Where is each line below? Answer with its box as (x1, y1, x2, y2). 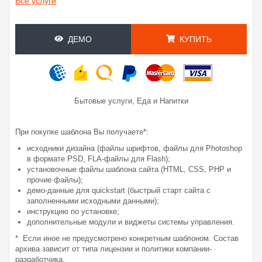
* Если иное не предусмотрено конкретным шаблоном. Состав (15, 233, 239, 243)
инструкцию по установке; (27, 206, 119, 216)
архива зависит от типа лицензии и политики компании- (15, 244, 212, 253)
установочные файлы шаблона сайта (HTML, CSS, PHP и (27, 164, 231, 174)
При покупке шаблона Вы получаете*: (15, 127, 149, 136)
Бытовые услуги (74, 96, 132, 105)
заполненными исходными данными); (27, 196, 159, 205)
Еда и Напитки (136, 96, 188, 105)
